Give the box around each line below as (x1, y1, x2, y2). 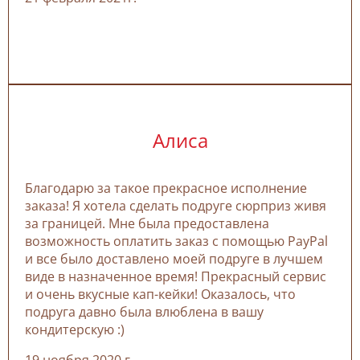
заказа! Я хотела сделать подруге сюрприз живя (25, 196, 326, 215)
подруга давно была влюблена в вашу (25, 302, 264, 321)
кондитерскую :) (25, 320, 125, 338)
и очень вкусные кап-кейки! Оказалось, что (25, 284, 296, 303)
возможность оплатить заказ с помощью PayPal (25, 231, 328, 250)
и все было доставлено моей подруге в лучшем (25, 249, 323, 268)
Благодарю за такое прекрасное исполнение (25, 178, 307, 197)
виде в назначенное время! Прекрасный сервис (25, 267, 326, 285)
